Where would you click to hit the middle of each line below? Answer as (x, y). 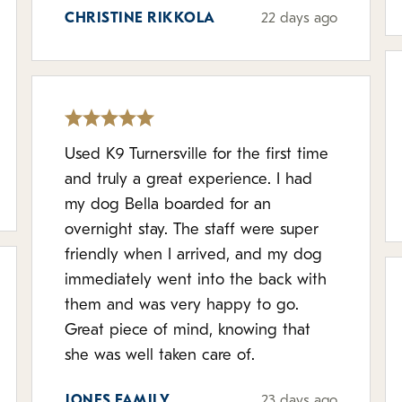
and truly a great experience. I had (189, 180)
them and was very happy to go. (182, 306)
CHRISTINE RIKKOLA (140, 19)
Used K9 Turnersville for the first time (197, 155)
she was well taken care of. (160, 356)
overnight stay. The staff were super (192, 230)
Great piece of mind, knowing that (188, 331)
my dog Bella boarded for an (168, 205)
